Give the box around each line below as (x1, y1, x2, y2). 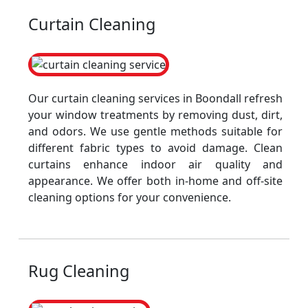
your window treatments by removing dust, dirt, (28, 107, 283, 122)
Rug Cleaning (28, 260, 129, 282)
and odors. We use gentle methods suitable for (28, 124, 283, 139)
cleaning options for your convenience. (28, 190, 231, 205)
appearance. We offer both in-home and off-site (28, 173, 283, 188)
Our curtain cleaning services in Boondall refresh (28, 91, 283, 106)
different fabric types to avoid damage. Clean (28, 140, 283, 155)
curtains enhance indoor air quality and (28, 157, 283, 172)
